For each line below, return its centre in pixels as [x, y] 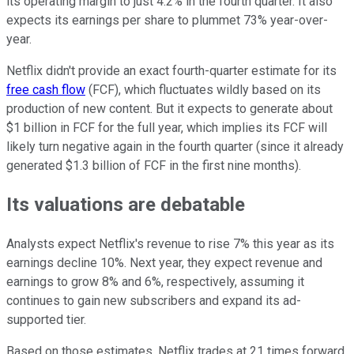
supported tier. [46, 320]
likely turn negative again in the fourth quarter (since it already [175, 146]
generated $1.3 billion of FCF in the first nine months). [154, 165]
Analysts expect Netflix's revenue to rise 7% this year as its [170, 244]
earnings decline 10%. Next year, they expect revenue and [164, 263]
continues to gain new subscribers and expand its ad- [154, 301]
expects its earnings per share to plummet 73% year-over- [167, 20]
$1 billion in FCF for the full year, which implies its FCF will [167, 127]
